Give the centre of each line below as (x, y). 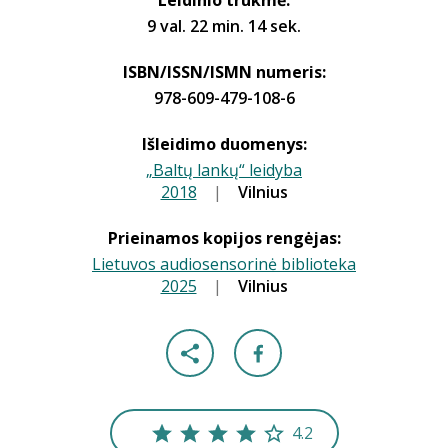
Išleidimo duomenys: (224, 144)
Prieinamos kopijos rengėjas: (224, 238)
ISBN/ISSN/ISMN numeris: (224, 72)
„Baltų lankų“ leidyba (224, 170)
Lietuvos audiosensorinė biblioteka (224, 264)
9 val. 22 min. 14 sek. (224, 26)
